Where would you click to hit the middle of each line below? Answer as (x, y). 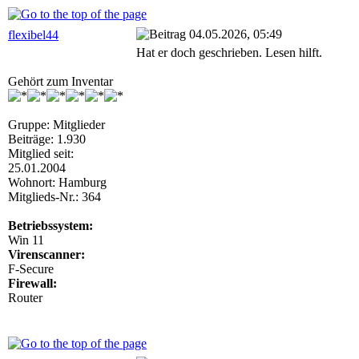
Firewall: (32, 283)
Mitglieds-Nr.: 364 (54, 197)
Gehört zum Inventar (61, 81)
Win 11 (26, 240)
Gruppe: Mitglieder (56, 125)
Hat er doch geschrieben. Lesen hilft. (229, 52)
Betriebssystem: (50, 226)
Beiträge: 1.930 (47, 139)
